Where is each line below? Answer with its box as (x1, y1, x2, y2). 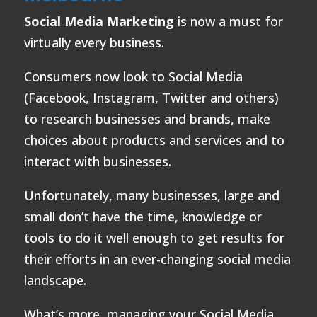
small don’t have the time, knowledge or (23, 208, 262, 225)
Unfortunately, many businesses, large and (23, 187, 279, 204)
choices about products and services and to (23, 132, 284, 149)
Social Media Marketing (23, 13, 174, 30)
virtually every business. (23, 34, 164, 51)
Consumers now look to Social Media (23, 68, 243, 85)
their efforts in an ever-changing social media (23, 250, 291, 267)
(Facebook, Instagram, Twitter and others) (23, 89, 279, 106)
